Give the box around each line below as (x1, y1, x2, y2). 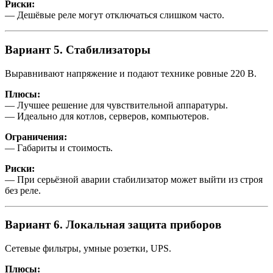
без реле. (5, 185, 41, 196)
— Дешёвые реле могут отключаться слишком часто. (5, 10, 224, 21)
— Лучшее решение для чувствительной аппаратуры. (5, 99, 228, 110)
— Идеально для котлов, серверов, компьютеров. (5, 110, 209, 121)
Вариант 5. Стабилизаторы (5, 43, 151, 57)
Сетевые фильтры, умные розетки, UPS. (5, 243, 171, 254)
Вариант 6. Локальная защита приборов (5, 218, 221, 232)
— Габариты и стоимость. (5, 142, 113, 153)
